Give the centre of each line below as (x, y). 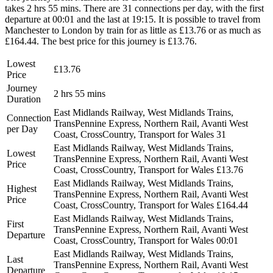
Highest (22, 188)
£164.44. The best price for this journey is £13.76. (101, 41)
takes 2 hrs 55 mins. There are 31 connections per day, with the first (134, 8)
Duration (24, 99)
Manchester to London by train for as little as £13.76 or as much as (133, 30)
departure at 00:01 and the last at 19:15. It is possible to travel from (133, 19)
